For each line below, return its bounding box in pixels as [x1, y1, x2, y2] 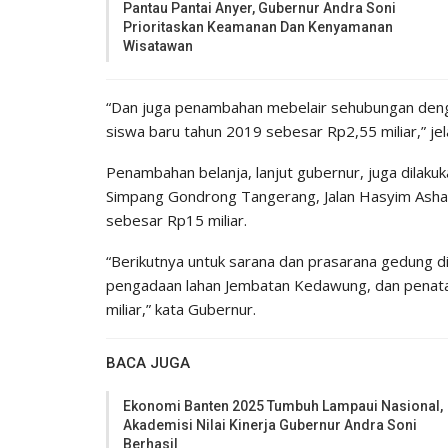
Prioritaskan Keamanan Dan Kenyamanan [123, 18, 393, 35]
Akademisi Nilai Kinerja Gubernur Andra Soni [123, 416, 417, 433]
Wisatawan [123, 37, 193, 54]
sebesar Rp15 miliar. [106, 209, 247, 230]
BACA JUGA [106, 353, 190, 372]
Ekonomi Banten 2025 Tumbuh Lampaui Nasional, [123, 397, 443, 414]
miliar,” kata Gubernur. [106, 298, 256, 319]
